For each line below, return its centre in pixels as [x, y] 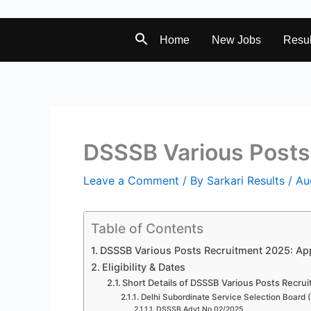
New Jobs [236, 40]
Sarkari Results [247, 180]
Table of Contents [147, 229]
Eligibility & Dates [143, 267]
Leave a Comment [131, 180]
